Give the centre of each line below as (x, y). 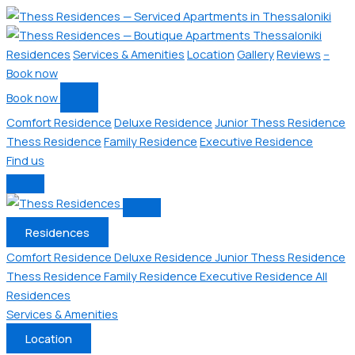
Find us (25, 160)
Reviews (299, 54)
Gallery (256, 54)
